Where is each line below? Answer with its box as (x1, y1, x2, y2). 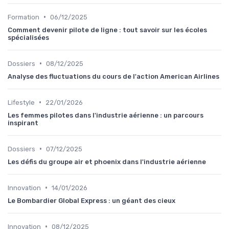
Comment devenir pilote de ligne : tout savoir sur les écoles (8, 26, 207, 34)
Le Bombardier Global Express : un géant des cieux (8, 196, 175, 204)
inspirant (8, 119, 38, 127)
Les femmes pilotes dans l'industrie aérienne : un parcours (8, 111, 203, 119)
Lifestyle (8, 98, 35, 106)
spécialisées (8, 33, 49, 41)
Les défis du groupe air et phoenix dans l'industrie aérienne (8, 157, 206, 166)
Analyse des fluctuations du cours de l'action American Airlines (8, 72, 219, 80)
